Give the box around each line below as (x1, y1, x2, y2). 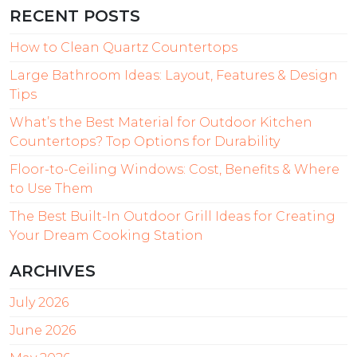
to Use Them (10, 180, 93, 196)
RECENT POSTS (10, 6, 140, 25)
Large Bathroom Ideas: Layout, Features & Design (10, 67, 338, 83)
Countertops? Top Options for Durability (10, 133, 280, 149)
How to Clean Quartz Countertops (10, 39, 237, 55)
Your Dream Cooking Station (10, 227, 203, 243)
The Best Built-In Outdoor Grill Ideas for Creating (10, 208, 335, 224)
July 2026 (10, 294, 69, 310)
